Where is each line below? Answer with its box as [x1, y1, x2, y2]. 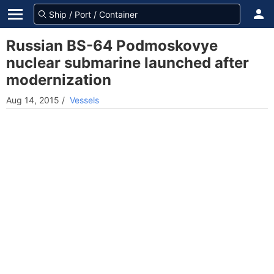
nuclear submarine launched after [6, 54, 249, 72]
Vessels [70, 95, 99, 105]
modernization [6, 71, 111, 89]
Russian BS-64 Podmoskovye [6, 37, 218, 54]
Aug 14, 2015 [6, 95, 59, 105]
